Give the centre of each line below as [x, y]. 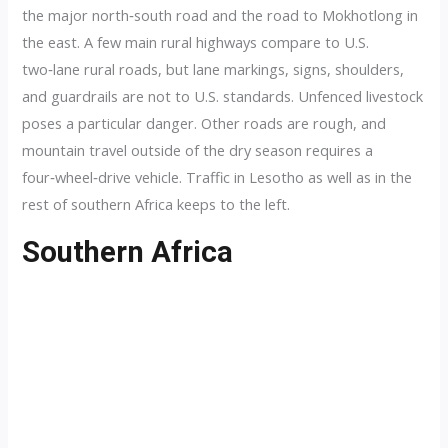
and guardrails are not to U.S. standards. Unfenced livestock [223, 95]
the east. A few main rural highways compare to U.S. [196, 41]
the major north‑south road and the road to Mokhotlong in [220, 14]
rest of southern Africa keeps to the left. [156, 203]
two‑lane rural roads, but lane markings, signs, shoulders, [213, 68]
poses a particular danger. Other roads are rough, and [204, 122]
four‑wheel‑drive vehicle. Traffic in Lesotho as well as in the [217, 176]
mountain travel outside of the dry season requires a [198, 149]
